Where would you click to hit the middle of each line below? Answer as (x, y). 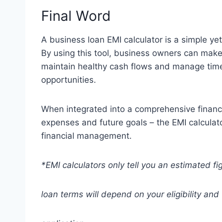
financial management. (86, 136)
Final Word (76, 16)
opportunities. (69, 80)
